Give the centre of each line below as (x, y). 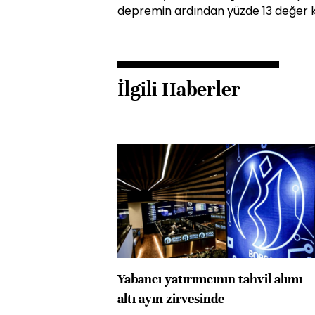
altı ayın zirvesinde (171, 298)
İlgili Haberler (179, 89)
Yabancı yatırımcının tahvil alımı (210, 279)
